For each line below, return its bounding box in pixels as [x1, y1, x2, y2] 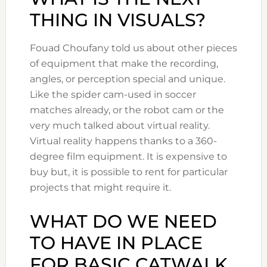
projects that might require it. [29, 182, 171, 194]
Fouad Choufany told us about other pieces [29, 42, 237, 54]
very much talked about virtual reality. [29, 120, 210, 132]
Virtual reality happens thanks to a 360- [29, 135, 217, 147]
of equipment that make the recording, [29, 58, 218, 70]
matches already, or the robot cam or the [29, 104, 224, 116]
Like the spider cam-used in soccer [29, 89, 196, 101]
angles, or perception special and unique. [29, 73, 225, 85]
